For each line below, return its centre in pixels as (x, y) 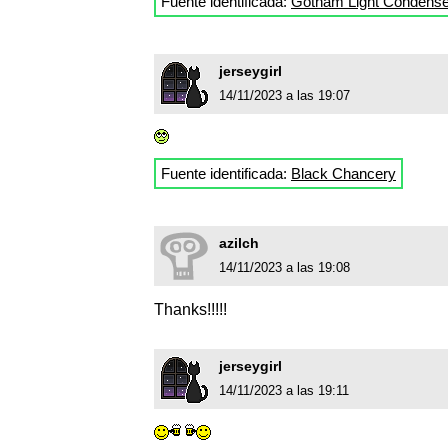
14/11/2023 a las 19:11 (284, 391)
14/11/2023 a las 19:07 (284, 96)
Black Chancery (343, 174)
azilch (239, 243)
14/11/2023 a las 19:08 (284, 268)
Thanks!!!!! (190, 310)
